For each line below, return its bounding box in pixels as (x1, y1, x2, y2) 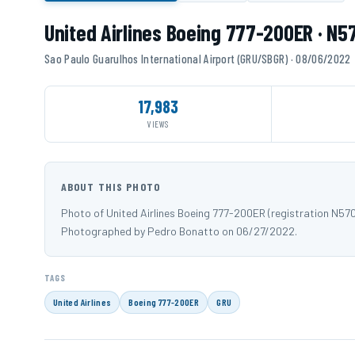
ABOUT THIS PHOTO (61, 179, 160, 193)
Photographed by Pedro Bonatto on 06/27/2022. (61, 223, 297, 238)
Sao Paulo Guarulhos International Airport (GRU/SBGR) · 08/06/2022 (44, 51, 351, 66)
